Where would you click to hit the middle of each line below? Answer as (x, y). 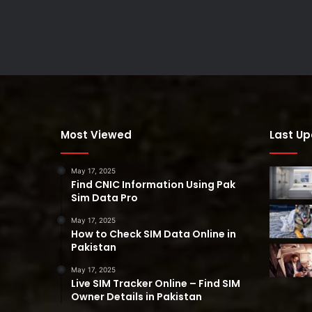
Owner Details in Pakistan (136, 296)
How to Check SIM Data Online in (154, 234)
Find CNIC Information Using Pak (153, 184)
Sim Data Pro (104, 197)
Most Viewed (96, 134)
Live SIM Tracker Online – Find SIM (156, 283)
